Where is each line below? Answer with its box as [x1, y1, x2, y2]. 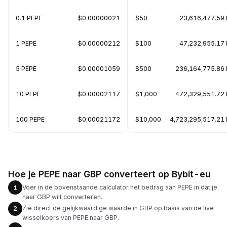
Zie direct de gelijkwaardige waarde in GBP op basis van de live [22, 204, 214, 212]
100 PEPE [16, 116, 45, 123]
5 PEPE [16, 65, 36, 72]
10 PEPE [16, 90, 41, 98]
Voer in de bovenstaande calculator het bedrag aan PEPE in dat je [22, 183, 217, 191]
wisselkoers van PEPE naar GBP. [22, 214, 119, 221]
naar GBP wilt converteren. [22, 193, 102, 201]
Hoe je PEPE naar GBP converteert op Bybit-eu [8, 169, 210, 179]
